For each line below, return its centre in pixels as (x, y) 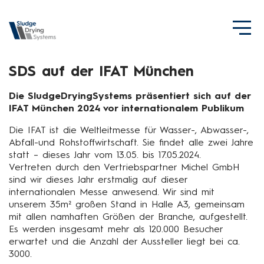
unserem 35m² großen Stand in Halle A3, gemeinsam (127, 205)
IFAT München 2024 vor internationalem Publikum (126, 109)
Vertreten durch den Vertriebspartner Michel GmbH (124, 168)
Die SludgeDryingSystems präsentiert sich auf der (130, 96)
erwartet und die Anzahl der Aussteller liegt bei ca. (124, 242)
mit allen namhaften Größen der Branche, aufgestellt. (128, 217)
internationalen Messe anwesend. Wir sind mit (112, 192)
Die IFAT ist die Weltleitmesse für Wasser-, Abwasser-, (129, 131)
